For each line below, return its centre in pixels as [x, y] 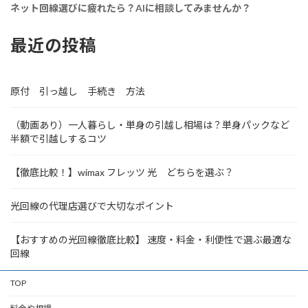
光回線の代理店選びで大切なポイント [92, 206]
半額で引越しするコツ [58, 138]
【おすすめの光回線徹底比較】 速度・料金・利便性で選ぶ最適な [151, 239]
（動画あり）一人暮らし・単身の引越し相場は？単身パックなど [150, 124]
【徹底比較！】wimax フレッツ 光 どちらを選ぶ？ [122, 172]
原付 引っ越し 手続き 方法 [78, 91]
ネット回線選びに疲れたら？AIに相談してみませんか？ [131, 8]
